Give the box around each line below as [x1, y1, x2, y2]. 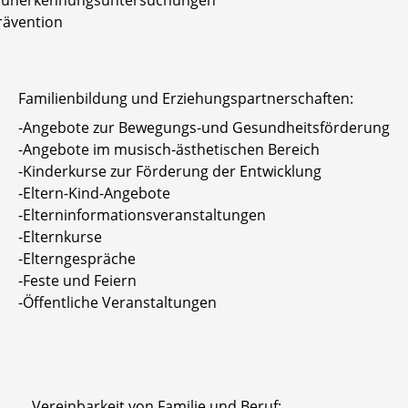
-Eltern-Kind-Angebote [18, 182, 170, 203]
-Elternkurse [18, 226, 102, 247]
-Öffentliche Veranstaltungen [18, 291, 217, 312]
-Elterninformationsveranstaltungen [18, 204, 266, 225]
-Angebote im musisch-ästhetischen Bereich [18, 138, 320, 159]
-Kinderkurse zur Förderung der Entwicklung [18, 160, 321, 181]
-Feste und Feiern [18, 270, 137, 291]
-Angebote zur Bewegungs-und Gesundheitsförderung [18, 117, 390, 138]
